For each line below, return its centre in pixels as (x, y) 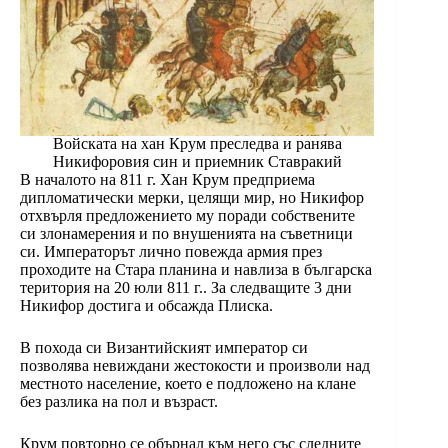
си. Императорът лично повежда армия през (171, 252)
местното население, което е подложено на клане (188, 384)
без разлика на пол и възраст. (119, 402)
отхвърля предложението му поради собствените (187, 216)
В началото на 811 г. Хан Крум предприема (167, 180)
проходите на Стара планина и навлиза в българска (196, 270)
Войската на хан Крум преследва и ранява (197, 144)
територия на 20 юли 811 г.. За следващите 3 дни (186, 288)
